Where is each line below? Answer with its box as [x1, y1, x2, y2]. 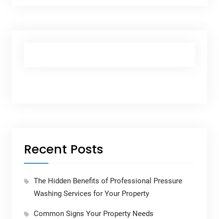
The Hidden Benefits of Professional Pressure [33, 176, 182, 186]
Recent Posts [23, 141, 103, 158]
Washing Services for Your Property [33, 189, 149, 198]
